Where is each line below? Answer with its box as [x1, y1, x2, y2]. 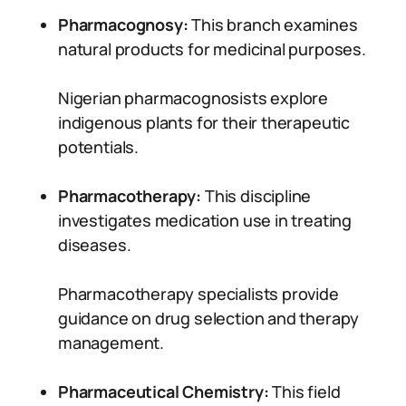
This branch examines [188, 14, 358, 35]
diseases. [58, 234, 131, 256]
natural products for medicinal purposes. [58, 38, 366, 60]
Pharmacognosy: [58, 14, 188, 35]
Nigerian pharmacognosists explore [58, 87, 329, 109]
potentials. [58, 136, 140, 158]
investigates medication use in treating [58, 209, 352, 231]
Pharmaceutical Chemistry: [58, 381, 269, 402]
